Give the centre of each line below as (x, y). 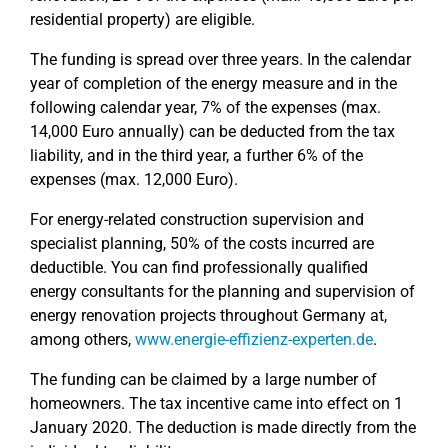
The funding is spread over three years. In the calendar (220, 59)
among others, (82, 339)
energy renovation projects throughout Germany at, (208, 315)
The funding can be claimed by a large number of (203, 379)
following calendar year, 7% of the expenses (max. (205, 107)
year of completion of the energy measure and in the (213, 83)
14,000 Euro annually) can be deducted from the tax (212, 131)
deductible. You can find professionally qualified (199, 267)
